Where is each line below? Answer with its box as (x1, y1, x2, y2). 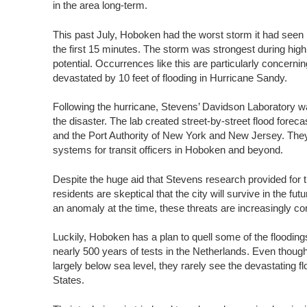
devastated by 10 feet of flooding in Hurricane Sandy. (53, 71, 288, 84)
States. (53, 274, 85, 286)
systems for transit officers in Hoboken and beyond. (53, 144, 284, 156)
